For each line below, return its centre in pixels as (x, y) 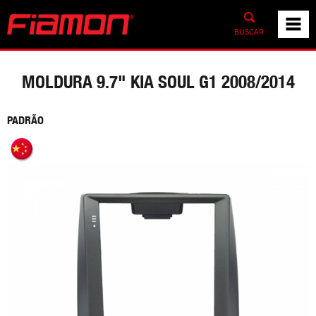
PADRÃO (25, 120)
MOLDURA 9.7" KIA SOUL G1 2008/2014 (158, 82)
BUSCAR (249, 31)
